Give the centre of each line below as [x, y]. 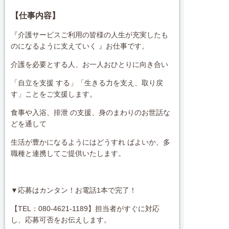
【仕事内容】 [36, 15]
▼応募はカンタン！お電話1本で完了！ [74, 190]
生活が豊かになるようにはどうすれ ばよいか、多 [91, 142]
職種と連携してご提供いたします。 [68, 154]
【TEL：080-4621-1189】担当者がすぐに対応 [85, 209]
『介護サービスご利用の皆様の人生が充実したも [90, 35]
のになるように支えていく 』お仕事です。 [80, 46]
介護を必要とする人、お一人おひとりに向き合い [90, 65]
